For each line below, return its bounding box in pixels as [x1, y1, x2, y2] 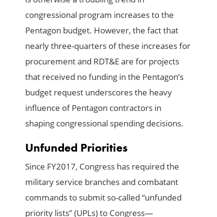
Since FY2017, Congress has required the [25, 160, 180, 172]
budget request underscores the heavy [25, 86, 172, 98]
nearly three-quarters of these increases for [25, 40, 191, 51]
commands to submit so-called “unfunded [25, 191, 182, 203]
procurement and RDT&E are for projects [25, 55, 180, 67]
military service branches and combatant [25, 176, 179, 187]
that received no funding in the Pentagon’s [25, 71, 184, 82]
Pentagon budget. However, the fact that [25, 24, 179, 36]
